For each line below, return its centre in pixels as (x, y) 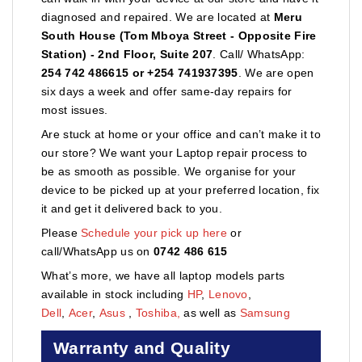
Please (61, 232)
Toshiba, (158, 312)
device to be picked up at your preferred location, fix (181, 189)
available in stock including (114, 294)
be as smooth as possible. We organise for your (169, 171)
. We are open (276, 72)
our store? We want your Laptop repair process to (175, 152)
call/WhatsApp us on (98, 251)
